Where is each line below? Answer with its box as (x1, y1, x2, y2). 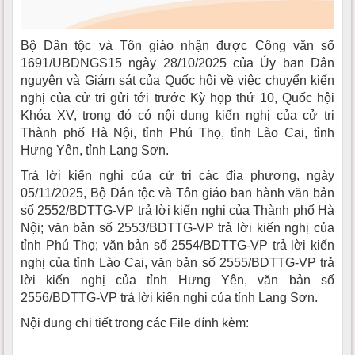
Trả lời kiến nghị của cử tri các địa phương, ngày (21, 169, 334, 183)
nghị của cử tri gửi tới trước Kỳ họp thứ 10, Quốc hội (21, 91, 334, 105)
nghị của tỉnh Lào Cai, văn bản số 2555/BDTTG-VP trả (21, 256, 334, 270)
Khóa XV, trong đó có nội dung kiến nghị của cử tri (21, 109, 334, 123)
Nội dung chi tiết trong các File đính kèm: (21, 316, 249, 330)
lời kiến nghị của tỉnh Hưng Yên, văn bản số (21, 273, 334, 288)
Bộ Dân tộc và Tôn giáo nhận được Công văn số (21, 39, 334, 53)
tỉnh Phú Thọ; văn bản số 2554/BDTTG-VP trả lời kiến (21, 239, 334, 253)
